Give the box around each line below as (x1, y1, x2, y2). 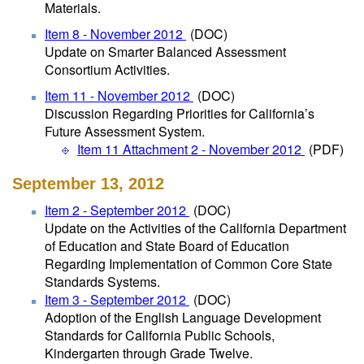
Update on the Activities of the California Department (45, 219, 346, 237)
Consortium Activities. (45, 60, 170, 79)
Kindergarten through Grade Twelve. (45, 344, 253, 362)
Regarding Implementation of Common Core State (45, 254, 332, 273)
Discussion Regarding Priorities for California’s (45, 104, 314, 123)
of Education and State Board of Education (45, 236, 289, 255)
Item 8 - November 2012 (45, 24, 186, 43)
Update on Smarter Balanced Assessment (45, 42, 286, 61)
